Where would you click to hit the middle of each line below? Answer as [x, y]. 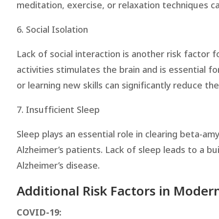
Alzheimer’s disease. [58, 166]
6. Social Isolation [52, 30]
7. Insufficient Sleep [58, 110]
